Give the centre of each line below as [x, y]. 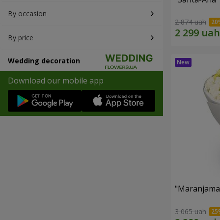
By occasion [27, 14]
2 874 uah [191, 22]
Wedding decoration [44, 61]
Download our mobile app [56, 81]
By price [21, 38]
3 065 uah [191, 211]
